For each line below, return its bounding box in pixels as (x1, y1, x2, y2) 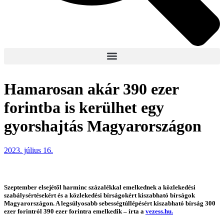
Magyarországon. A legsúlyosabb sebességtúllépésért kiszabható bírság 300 (4, 199, 215, 207)
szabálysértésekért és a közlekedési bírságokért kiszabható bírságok (4, 191, 195, 199)
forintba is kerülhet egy (4, 98, 164, 116)
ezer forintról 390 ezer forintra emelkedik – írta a (4, 207, 145, 215)
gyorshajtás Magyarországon (4, 116, 201, 135)
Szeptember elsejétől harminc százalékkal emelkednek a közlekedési (4, 183, 195, 191)
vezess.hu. (145, 207, 173, 215)
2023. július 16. (4, 146, 53, 155)
